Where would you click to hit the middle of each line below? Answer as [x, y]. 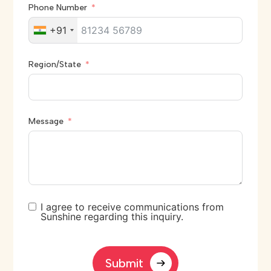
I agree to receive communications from [132, 207]
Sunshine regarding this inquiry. [112, 216]
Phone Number [57, 7]
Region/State [54, 64]
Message [46, 121]
